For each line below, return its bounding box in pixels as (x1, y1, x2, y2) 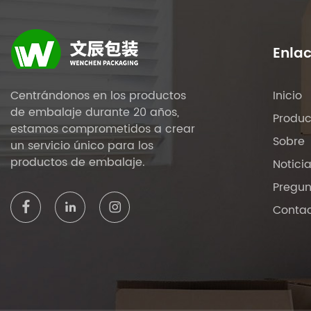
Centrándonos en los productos (10, 87, 186, 105)
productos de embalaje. (10, 153, 145, 171)
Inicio (272, 87, 302, 105)
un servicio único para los (10, 137, 153, 155)
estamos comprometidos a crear (10, 120, 195, 138)
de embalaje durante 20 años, (10, 103, 179, 121)
